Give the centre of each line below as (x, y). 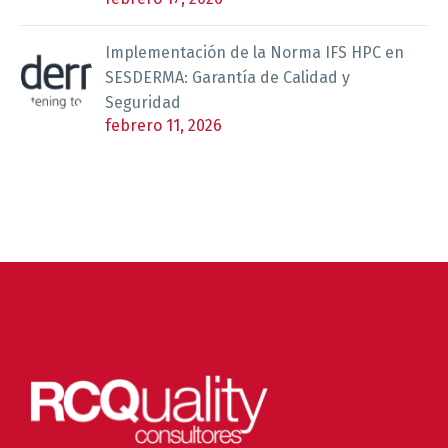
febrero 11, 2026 (163, 125)
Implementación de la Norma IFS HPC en (254, 52)
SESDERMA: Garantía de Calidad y (227, 77)
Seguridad (143, 102)
